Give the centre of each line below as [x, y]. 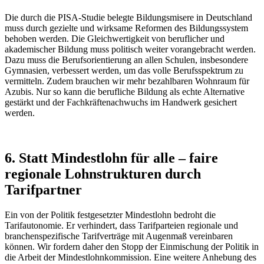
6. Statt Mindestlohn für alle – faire [111, 158]
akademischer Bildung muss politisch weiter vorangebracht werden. [130, 49]
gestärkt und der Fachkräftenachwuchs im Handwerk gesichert [121, 102]
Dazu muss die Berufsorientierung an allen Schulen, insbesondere [126, 60]
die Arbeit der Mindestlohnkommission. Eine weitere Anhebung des [131, 257]
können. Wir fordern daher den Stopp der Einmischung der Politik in [132, 246]
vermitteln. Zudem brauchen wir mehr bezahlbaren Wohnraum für [127, 81]
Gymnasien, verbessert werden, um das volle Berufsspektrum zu [124, 70]
